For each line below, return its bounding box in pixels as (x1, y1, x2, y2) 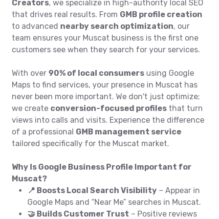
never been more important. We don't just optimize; (12, 92, 200, 101)
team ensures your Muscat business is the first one (12, 33, 198, 43)
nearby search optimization (60, 22, 174, 31)
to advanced (12, 22, 60, 31)
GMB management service (76, 127, 181, 136)
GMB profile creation (120, 10, 202, 19)
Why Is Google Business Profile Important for (12, 162, 192, 172)
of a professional (12, 127, 76, 136)
